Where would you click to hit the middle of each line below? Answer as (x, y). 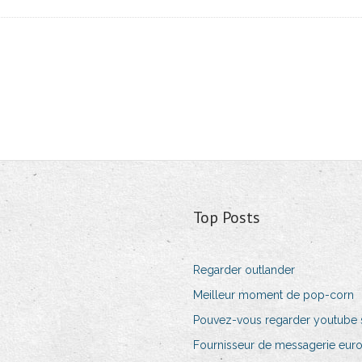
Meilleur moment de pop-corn (273, 295)
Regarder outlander (244, 270)
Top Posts (226, 218)
